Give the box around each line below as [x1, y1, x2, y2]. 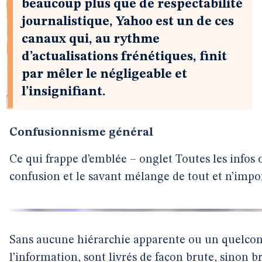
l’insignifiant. [22, 85, 106, 98]
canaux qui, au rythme [22, 33, 160, 46]
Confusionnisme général [9, 127, 153, 139]
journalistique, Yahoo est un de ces [22, 15, 234, 28]
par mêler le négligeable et [22, 68, 187, 81]
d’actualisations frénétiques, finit [22, 50, 227, 63]
